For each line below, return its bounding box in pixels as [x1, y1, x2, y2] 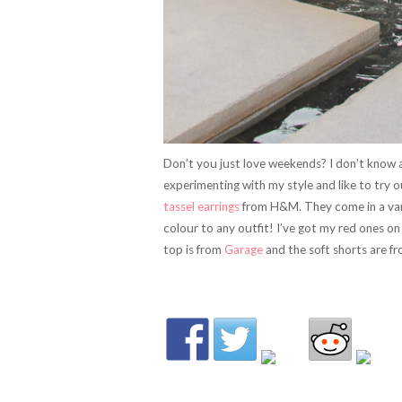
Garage [224, 242, 263, 257]
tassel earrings [163, 199, 242, 214]
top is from [163, 242, 224, 257]
